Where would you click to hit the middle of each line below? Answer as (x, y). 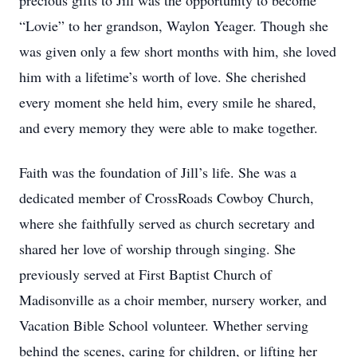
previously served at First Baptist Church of (145, 274)
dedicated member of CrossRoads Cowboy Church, (167, 198)
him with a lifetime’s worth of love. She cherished (163, 76)
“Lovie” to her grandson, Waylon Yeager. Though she (174, 25)
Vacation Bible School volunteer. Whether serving (164, 325)
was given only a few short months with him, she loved (178, 51)
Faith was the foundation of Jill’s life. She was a (158, 172)
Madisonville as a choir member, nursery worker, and (173, 300)
